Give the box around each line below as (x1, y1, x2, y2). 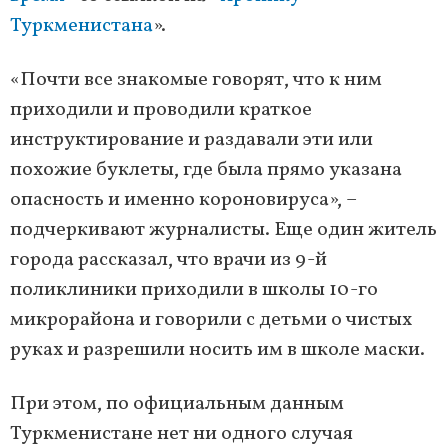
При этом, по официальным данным (10, 390, 344, 419)
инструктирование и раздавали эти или (10, 126, 373, 155)
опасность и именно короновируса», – (10, 186, 357, 215)
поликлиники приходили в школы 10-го (10, 276, 378, 305)
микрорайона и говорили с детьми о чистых (10, 306, 412, 335)
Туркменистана (10, 12, 153, 41)
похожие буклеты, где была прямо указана (10, 156, 402, 185)
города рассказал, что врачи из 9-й (10, 246, 327, 275)
